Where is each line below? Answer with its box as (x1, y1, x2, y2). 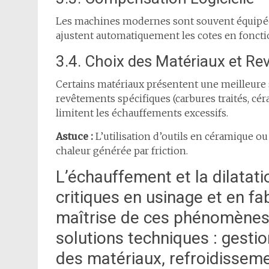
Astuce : (56, 130, 93, 143)
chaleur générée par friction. (56, 145, 188, 157)
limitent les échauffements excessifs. (56, 107, 228, 119)
